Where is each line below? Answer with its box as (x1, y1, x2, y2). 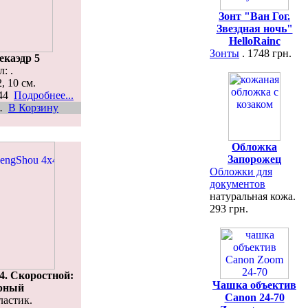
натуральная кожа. (210, 190, 296, 202)
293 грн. (210, 203, 248, 214)
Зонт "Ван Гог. (219, 10, 290, 22)
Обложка (232, 141, 277, 153)
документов (210, 178, 265, 190)
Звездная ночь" (216, 23, 293, 34)
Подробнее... (14, 89, 74, 101)
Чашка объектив (212, 279, 296, 291)
